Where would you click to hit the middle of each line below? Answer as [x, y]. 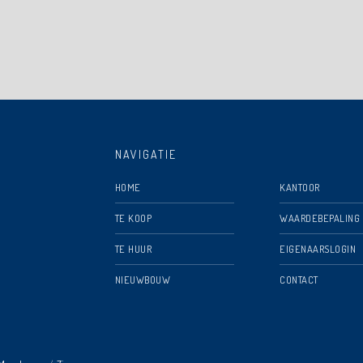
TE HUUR [133, 249]
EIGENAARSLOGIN [318, 249]
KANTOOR [300, 187]
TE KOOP [133, 218]
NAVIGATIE [145, 154]
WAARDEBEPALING [320, 218]
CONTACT [299, 280]
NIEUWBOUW [143, 280]
